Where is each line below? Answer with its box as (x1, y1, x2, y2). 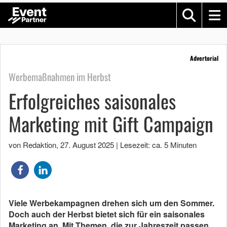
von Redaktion (9, 139, 56, 150)
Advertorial (190, 54, 218, 62)
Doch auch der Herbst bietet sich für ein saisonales (9, 208, 205, 220)
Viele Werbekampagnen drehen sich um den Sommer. (9, 197, 214, 209)
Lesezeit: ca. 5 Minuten (120, 139, 197, 150)
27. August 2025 (60, 139, 114, 150)
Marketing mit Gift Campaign (9, 109, 213, 138)
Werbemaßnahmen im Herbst (9, 69, 111, 84)
